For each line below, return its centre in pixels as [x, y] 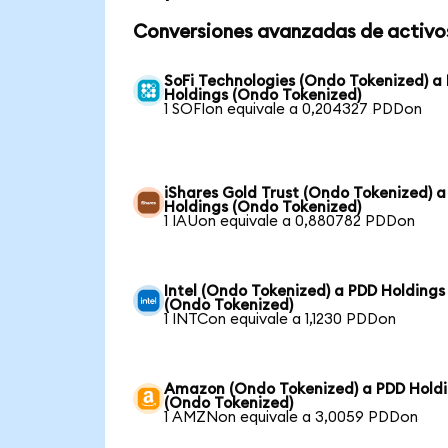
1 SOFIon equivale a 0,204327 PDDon [293, 109]
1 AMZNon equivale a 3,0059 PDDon [291, 417]
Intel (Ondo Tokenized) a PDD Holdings [305, 291]
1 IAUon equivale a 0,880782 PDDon [290, 221]
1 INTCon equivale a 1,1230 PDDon [280, 319]
